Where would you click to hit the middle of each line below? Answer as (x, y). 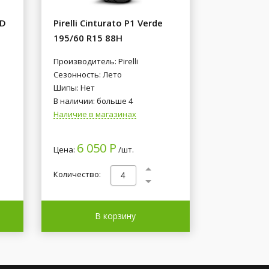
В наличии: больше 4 (93, 101)
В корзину (116, 216)
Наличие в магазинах (95, 114)
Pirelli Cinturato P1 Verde (108, 23)
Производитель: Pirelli (95, 61)
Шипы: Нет (74, 88)
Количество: (77, 174)
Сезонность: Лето (87, 74)
